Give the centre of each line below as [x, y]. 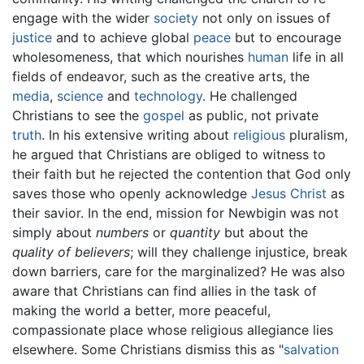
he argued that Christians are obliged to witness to [169, 155]
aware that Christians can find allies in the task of [165, 291]
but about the [264, 233]
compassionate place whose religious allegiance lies [173, 330]
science [80, 96]
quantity [195, 233]
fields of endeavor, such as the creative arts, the [161, 77]
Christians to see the [78, 116]
